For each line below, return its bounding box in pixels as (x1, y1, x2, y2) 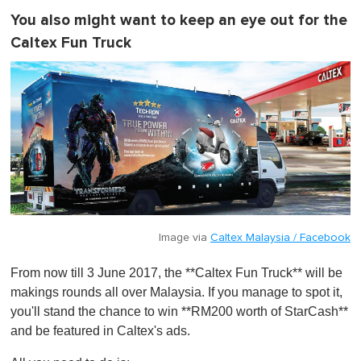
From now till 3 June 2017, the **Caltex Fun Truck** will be (10, 266, 342, 280)
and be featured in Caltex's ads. (10, 324, 190, 338)
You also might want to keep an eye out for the (10, 11, 347, 31)
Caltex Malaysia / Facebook (210, 232, 351, 244)
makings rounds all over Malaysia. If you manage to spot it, (10, 285, 342, 300)
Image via (159, 232, 210, 244)
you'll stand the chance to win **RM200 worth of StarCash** (10, 305, 348, 319)
